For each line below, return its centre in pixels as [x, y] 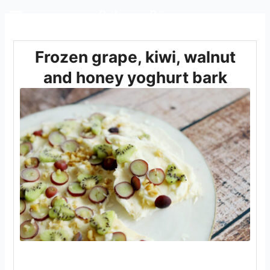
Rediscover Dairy [135, 15]
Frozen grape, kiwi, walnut [135, 57]
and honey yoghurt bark [135, 78]
